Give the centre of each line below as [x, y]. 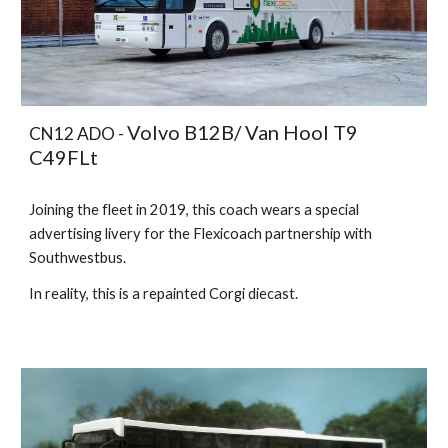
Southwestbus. [78, 257]
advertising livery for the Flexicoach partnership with [201, 233]
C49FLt [66, 156]
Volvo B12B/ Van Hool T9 [243, 131]
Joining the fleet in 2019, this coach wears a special [194, 209]
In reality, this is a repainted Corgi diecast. [164, 293]
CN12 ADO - [78, 133]
